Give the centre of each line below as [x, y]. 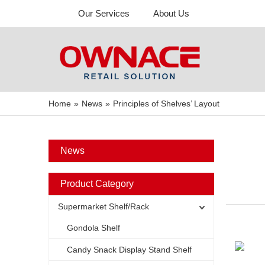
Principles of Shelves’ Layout [166, 104]
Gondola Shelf [93, 228]
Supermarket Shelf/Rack [104, 206]
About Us [171, 13]
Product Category [97, 184]
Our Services [104, 13]
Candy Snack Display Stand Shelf [129, 250]
